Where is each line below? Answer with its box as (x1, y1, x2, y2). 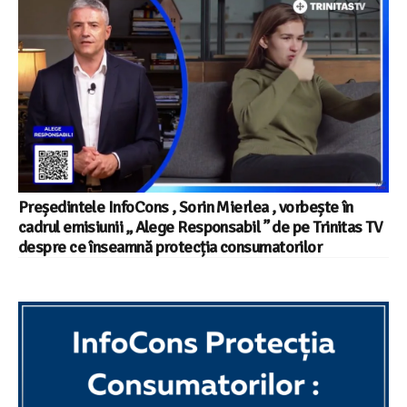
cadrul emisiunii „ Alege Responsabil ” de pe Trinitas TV (18, 217, 383, 238)
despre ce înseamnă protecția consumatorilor (18, 237, 323, 258)
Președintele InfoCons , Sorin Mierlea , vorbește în (18, 197, 353, 218)
